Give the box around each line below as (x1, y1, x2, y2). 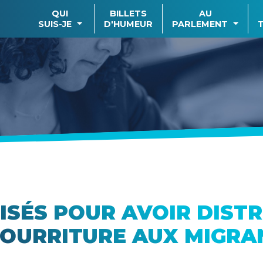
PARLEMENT (172, 19, 228, 29)
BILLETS (110, 8, 147, 19)
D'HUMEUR (104, 19, 153, 29)
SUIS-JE (38, 19, 72, 29)
